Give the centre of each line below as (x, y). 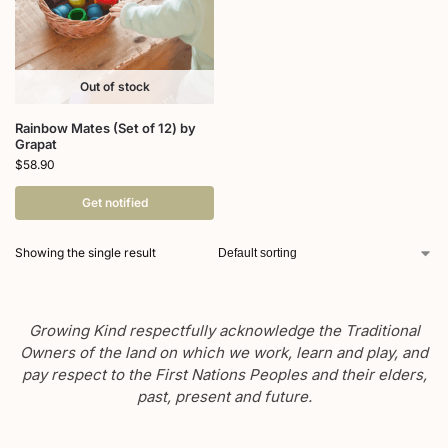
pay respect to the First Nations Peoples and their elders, (224, 375)
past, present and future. (224, 397)
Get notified (114, 203)
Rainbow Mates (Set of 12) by (105, 128)
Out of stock (114, 87)
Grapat (36, 144)
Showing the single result (85, 253)
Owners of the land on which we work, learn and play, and (224, 353)
